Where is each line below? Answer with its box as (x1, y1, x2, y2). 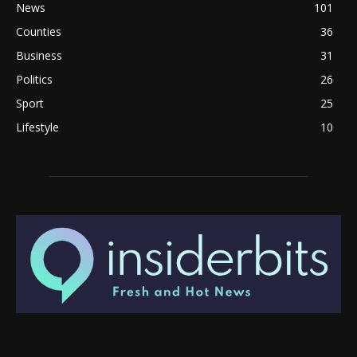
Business (16, 47, 62, 63)
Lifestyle (16, 119, 59, 135)
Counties (16, 23, 61, 39)
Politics (16, 71, 53, 87)
